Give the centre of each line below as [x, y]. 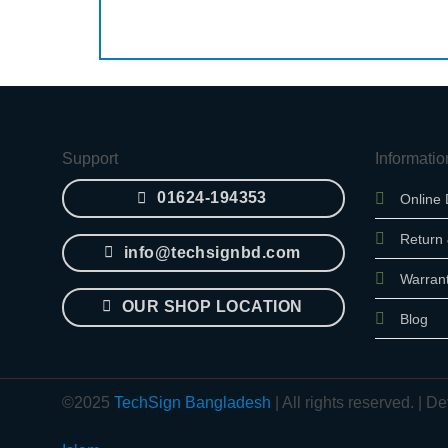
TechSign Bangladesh [192, 402]
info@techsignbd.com [212, 252]
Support [90, 159]
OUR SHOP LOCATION [212, 306]
